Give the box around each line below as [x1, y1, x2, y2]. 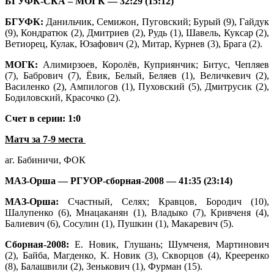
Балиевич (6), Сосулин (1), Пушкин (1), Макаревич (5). [5, 218, 234, 229]
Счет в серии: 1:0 [5, 113, 81, 124]
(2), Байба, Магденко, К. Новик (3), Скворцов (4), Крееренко [5, 250, 269, 261]
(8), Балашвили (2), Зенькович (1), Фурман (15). [5, 261, 202, 272]
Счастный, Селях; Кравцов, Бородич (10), [59, 196, 269, 207]
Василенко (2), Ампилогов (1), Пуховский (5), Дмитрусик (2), [5, 81, 269, 92]
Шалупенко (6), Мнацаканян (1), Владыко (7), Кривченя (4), [5, 207, 269, 218]
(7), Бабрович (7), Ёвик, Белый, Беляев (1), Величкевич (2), [5, 70, 269, 81]
